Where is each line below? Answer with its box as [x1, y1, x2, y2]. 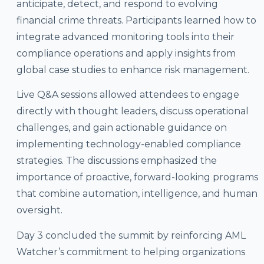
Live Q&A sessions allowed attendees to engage [16, 89, 239, 101]
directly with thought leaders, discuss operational [16, 105, 249, 117]
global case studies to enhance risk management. [16, 64, 249, 75]
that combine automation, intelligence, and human [16, 188, 258, 200]
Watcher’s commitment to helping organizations [16, 246, 245, 258]
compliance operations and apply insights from [16, 47, 236, 59]
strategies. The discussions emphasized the [16, 155, 217, 167]
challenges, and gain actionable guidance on [16, 122, 227, 134]
